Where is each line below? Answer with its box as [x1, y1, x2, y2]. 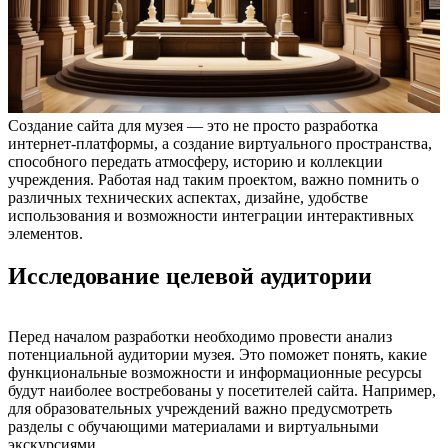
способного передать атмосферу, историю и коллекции [8, 152, 383, 170]
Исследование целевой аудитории [8, 262, 372, 289]
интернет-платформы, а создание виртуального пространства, [8, 134, 432, 152]
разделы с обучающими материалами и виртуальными [8, 417, 379, 435]
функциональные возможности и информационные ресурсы [8, 363, 422, 381]
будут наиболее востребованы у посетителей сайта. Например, [8, 381, 436, 399]
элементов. [8, 224, 83, 242]
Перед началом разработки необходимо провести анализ [8, 327, 392, 345]
